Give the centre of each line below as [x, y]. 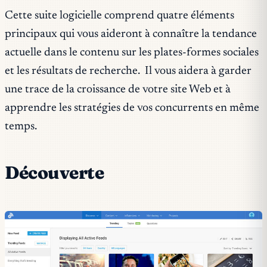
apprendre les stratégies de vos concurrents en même [132, 108]
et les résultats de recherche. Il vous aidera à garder [128, 72]
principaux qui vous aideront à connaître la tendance [131, 35]
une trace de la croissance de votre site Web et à [118, 90]
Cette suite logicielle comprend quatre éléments [119, 16]
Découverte [55, 173]
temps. [21, 127]
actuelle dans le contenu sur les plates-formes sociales [132, 53]
